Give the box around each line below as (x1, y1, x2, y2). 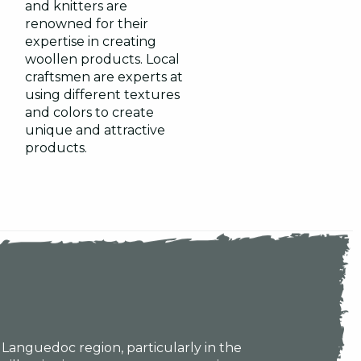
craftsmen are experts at (25, 69, 183, 85)
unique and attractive (25, 122, 165, 139)
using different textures (25, 87, 180, 103)
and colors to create (25, 105, 154, 121)
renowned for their (25, 16, 148, 32)
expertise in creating (25, 34, 156, 50)
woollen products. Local (25, 52, 180, 68)
